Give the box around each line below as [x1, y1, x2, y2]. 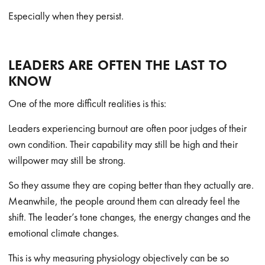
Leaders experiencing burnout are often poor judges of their [8, 121, 247, 135]
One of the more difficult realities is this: [8, 96, 167, 110]
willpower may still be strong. [8, 153, 126, 167]
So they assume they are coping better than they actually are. [8, 178, 254, 192]
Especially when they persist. [8, 9, 124, 22]
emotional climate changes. [8, 226, 119, 240]
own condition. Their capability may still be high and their [8, 137, 238, 151]
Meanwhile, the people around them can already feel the [8, 194, 241, 208]
